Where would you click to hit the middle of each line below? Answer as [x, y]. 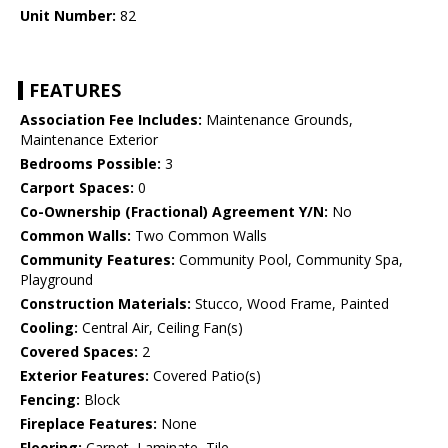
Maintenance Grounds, [277, 120]
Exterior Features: [84, 376]
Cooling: [49, 328]
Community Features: [97, 260]
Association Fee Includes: [111, 120]
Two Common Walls [199, 236]
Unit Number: [68, 16]
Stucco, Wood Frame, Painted [290, 304]
